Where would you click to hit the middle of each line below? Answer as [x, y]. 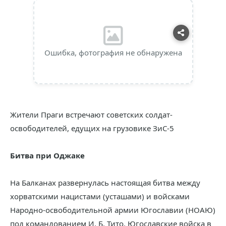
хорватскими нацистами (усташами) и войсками [100, 196]
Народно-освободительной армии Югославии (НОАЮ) [113, 210]
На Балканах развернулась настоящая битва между [105, 183]
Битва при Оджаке [47, 155]
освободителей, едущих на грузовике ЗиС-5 [92, 128]
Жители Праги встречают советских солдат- [91, 115]
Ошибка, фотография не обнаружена [113, 52]
